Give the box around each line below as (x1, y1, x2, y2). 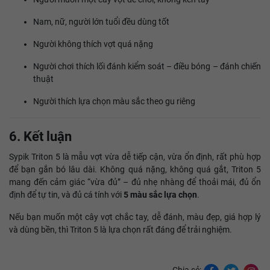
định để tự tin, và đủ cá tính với (9, 190, 124, 199)
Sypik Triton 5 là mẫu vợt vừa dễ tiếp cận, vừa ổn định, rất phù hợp (9, 152, 261, 162)
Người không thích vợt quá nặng (33, 39, 153, 49)
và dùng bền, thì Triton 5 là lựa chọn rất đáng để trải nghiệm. (9, 225, 232, 234)
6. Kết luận (9, 129, 72, 144)
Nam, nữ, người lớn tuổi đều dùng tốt (33, 17, 169, 27)
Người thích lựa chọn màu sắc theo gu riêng (33, 96, 195, 106)
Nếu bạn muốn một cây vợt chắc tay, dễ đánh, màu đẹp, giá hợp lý (9, 212, 261, 222)
